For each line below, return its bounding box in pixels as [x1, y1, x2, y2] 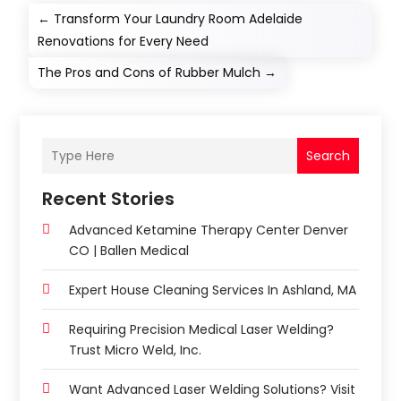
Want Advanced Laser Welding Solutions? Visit [69, 380, 356, 399]
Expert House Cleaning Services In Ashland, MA [69, 281, 357, 300]
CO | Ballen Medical [69, 242, 190, 260]
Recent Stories [42, 186, 175, 212]
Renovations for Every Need [38, 32, 209, 51]
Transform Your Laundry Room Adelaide [54, 10, 303, 29]
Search [305, 147, 350, 166]
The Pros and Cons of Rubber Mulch [38, 64, 261, 82]
